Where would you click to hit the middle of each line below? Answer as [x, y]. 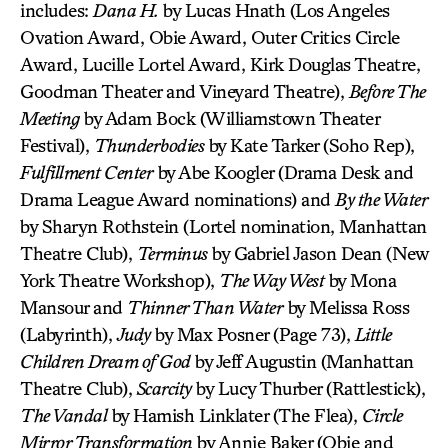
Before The [387, 91]
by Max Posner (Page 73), [252, 334]
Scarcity [164, 388]
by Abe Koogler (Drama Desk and [283, 172]
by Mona [360, 280]
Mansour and [73, 307]
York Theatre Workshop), [119, 280]
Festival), [57, 145]
